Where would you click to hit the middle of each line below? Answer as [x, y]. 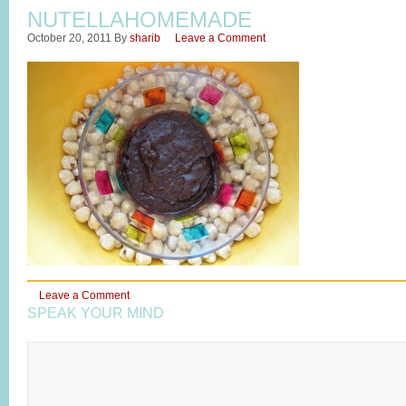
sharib [145, 38]
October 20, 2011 [69, 38]
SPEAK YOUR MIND [96, 313]
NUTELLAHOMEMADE [140, 19]
